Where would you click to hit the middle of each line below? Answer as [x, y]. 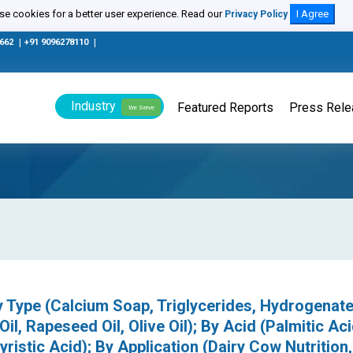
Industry [93, 106]
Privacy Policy [256, 14]
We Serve [141, 107]
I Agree [312, 14]
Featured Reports [225, 108]
